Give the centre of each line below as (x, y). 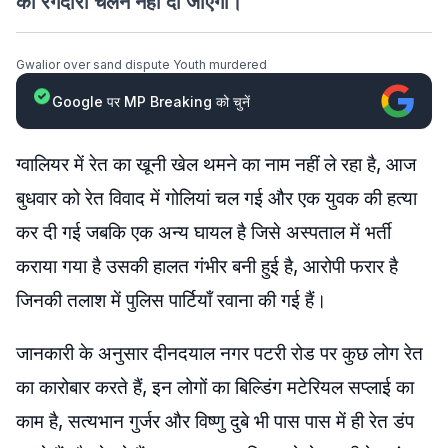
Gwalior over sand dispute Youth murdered (141, 64)
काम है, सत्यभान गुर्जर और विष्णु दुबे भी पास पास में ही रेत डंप (215, 421)
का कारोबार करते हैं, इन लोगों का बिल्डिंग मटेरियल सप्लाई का (215, 387)
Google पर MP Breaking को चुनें (151, 101)
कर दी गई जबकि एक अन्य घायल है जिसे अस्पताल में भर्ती (203, 232)
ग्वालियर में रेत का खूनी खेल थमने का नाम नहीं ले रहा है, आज (216, 164)
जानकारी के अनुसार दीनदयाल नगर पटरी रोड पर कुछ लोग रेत (219, 353)
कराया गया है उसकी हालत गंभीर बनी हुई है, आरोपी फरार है (207, 266)
